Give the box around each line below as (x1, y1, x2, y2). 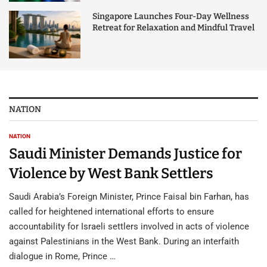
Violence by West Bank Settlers (9, 165, 213, 182)
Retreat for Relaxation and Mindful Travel (92, 23, 254, 33)
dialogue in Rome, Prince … (9, 251, 116, 262)
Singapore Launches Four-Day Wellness (92, 11, 249, 21)
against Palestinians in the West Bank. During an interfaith (9, 236, 239, 247)
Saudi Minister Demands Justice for (9, 145, 242, 162)
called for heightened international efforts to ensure (9, 206, 214, 217)
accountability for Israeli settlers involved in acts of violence (9, 221, 249, 232)
